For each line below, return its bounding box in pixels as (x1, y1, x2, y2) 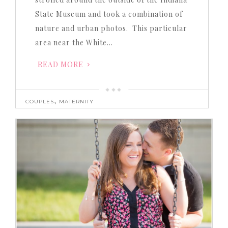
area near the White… (35, 38, 113, 48)
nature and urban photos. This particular (35, 23, 187, 34)
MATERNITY (59, 98, 94, 105)
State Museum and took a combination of (35, 9, 183, 19)
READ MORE (37, 60, 83, 70)
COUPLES (25, 98, 54, 105)
